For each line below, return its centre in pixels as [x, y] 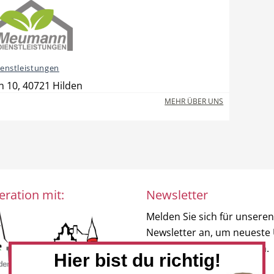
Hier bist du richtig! [137, 260]
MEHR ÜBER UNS [194, 101]
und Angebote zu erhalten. [208, 248]
